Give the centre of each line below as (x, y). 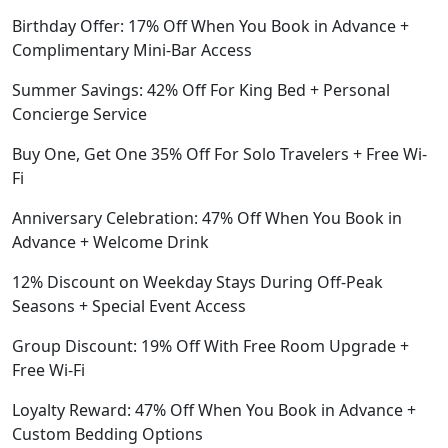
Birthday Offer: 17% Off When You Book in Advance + (210, 26)
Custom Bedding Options (107, 434)
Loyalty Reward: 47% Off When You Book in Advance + (214, 410)
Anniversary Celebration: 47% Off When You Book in (207, 218)
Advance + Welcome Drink (110, 242)
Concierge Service (79, 114)
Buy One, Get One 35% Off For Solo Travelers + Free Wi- (219, 154)
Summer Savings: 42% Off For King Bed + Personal (201, 90)
